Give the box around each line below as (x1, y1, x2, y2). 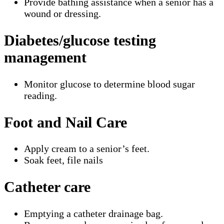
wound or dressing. (24, 7, 101, 19)
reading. (24, 89, 57, 101)
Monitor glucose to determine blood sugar (24, 78, 195, 89)
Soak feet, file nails (24, 154, 103, 166)
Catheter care (4, 178, 90, 195)
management (4, 48, 86, 65)
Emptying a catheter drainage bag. (24, 208, 163, 219)
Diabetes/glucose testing (4, 31, 156, 48)
